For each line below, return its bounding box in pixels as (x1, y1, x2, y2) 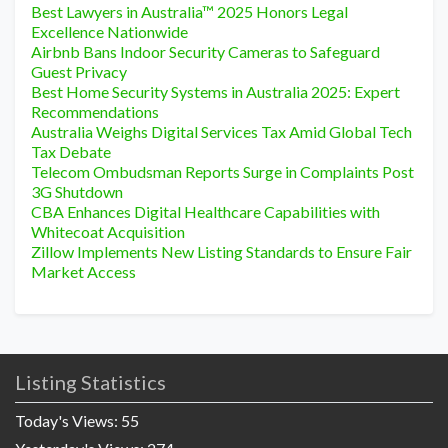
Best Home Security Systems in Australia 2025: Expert (31, 82, 400, 102)
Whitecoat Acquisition (31, 222, 185, 242)
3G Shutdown (31, 182, 123, 202)
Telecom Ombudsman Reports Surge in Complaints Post (31, 162, 414, 182)
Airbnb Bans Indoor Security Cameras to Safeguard (31, 42, 380, 62)
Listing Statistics (15, 370, 166, 395)
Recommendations (31, 102, 159, 122)
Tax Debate (31, 142, 111, 162)
